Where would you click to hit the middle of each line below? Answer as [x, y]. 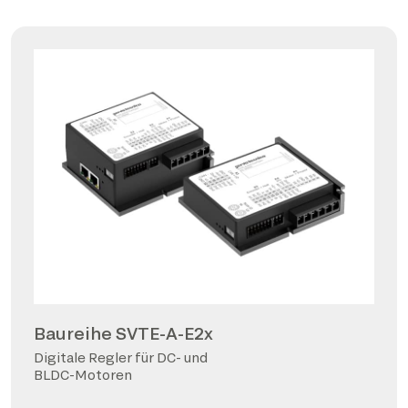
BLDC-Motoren [83, 375]
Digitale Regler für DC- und [121, 357]
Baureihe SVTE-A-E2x [123, 333]
